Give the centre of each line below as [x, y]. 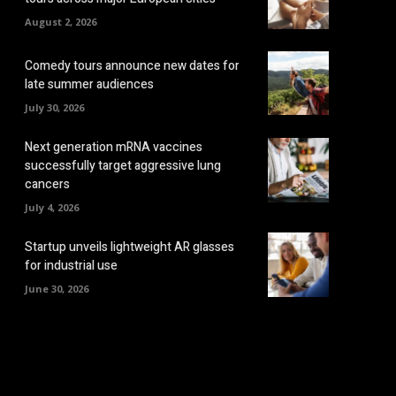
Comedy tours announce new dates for [132, 65]
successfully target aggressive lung [123, 166]
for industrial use [71, 266]
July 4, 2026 [52, 208]
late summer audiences [89, 84]
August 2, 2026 [61, 21]
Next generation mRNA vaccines [114, 148]
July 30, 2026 [54, 107]
